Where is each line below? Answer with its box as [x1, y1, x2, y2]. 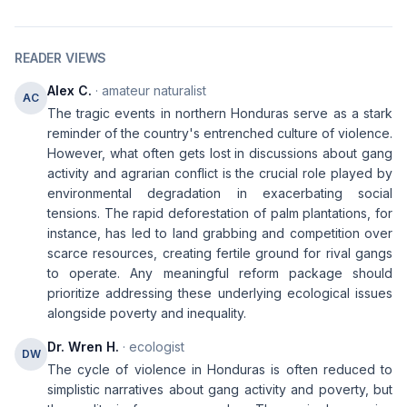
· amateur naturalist [92, 83, 206, 98]
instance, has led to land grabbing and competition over [47, 225, 392, 241]
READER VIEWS [15, 50, 107, 65]
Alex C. [47, 83, 92, 98]
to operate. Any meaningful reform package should [47, 265, 392, 281]
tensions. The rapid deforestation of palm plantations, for [47, 205, 392, 221]
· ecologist [119, 339, 184, 354]
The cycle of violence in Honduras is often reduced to [47, 362, 392, 377]
